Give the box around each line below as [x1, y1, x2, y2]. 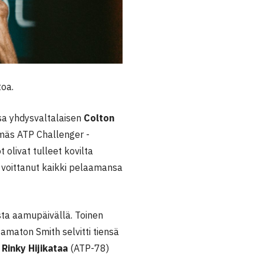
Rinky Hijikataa [2, 242, 70, 255]
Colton [84, 112, 114, 124]
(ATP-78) [70, 242, 109, 255]
